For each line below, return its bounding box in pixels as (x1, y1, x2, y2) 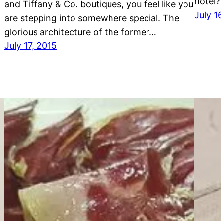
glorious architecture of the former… (4, 27, 156, 37)
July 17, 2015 (4, 40, 57, 51)
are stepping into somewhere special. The (4, 13, 179, 24)
